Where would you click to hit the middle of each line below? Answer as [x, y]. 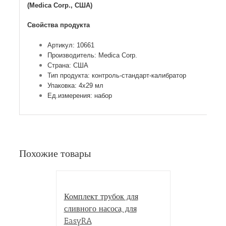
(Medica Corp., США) [60, 5]
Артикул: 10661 [71, 45]
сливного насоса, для [100, 209]
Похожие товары [55, 152]
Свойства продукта [58, 25]
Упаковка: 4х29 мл [75, 85]
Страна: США [68, 65]
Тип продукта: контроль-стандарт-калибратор [117, 75]
